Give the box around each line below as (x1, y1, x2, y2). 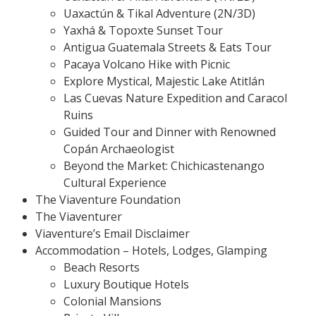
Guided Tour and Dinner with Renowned (63, 123, 276, 140)
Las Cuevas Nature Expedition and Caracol (63, 90, 287, 106)
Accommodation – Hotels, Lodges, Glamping (35, 242, 267, 258)
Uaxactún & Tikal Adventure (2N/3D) (63, 5, 255, 21)
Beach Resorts (63, 259, 140, 275)
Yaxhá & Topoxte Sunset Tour (63, 22, 223, 38)
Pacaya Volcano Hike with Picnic (63, 56, 230, 72)
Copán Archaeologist (63, 140, 174, 157)
